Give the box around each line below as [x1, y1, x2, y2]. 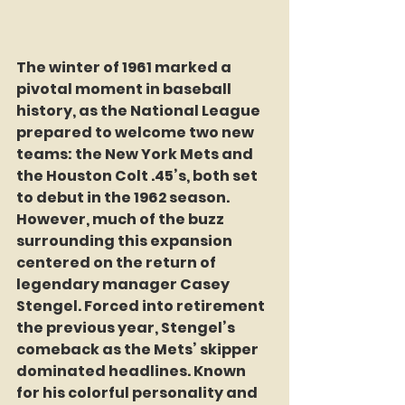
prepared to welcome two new [16, 122, 257, 144]
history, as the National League [16, 100, 263, 122]
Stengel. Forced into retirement [16, 296, 268, 317]
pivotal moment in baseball [16, 79, 234, 100]
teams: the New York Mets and [16, 144, 256, 165]
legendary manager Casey [16, 274, 232, 296]
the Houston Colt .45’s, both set [16, 165, 260, 187]
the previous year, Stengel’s [16, 317, 238, 339]
